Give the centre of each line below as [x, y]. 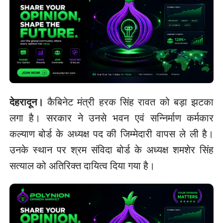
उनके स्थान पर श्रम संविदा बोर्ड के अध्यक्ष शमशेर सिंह [111, 150]
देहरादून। [26, 102]
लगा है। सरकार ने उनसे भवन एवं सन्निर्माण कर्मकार [111, 118]
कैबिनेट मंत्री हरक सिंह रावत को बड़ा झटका [128, 102]
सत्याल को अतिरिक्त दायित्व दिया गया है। [82, 166]
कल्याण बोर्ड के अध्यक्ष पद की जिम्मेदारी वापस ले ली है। [111, 134]
